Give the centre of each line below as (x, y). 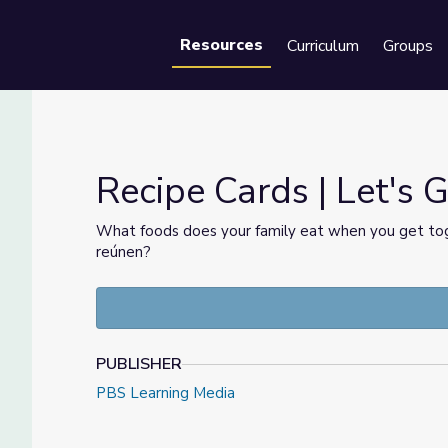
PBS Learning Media (165, 393)
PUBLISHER (139, 364)
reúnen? (123, 252)
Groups (408, 46)
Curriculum (323, 46)
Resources (221, 45)
